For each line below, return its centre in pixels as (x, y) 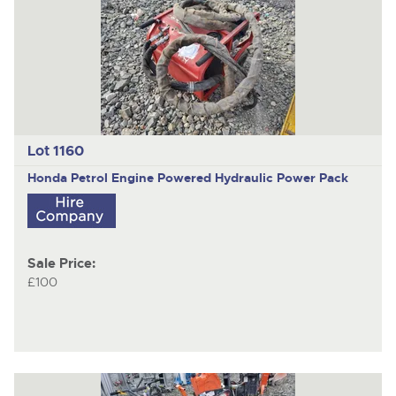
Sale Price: (61, 263)
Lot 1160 (55, 150)
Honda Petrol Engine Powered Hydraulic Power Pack (187, 177)
